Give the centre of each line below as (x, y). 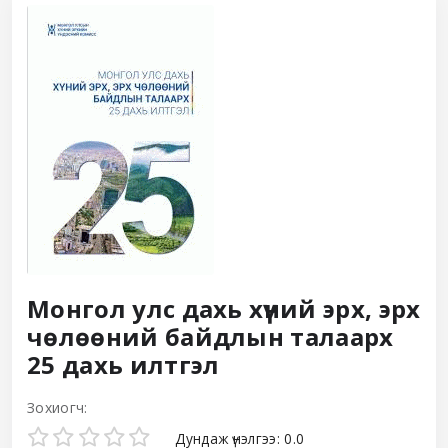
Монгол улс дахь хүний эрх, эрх (224, 308)
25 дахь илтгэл (123, 364)
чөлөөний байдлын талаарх (210, 336)
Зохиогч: (57, 407)
